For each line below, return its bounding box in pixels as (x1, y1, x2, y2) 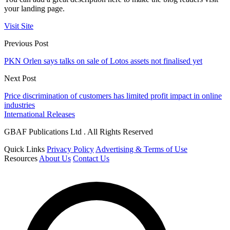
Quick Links (4, 145, 45, 154)
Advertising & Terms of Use (95, 145, 187, 154)
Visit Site (4, 22, 33, 31)
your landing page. (4, 4, 65, 13)
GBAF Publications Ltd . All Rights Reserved (4, 127, 153, 137)
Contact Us (73, 154, 109, 163)
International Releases (4, 110, 75, 119)
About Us (39, 154, 71, 163)
